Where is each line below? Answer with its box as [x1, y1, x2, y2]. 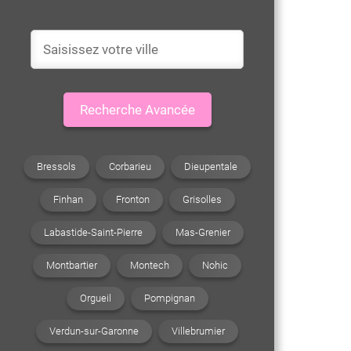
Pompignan [143, 291, 195, 304]
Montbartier [46, 259, 97, 271]
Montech [130, 259, 169, 271]
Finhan [52, 193, 83, 205]
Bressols [37, 160, 76, 172]
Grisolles [182, 193, 222, 205]
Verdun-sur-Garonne [49, 324, 139, 337]
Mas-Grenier [175, 226, 230, 238]
